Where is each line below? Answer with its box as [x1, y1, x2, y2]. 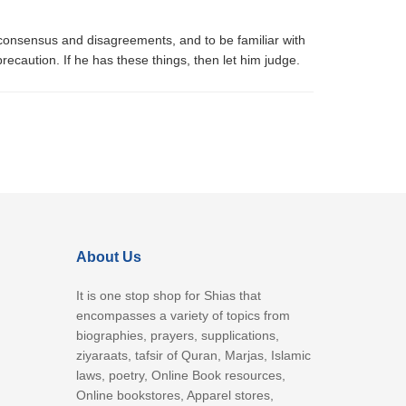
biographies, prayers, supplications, [75, 328, 279, 343]
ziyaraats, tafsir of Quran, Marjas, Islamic [75, 348, 311, 363]
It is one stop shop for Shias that [75, 288, 261, 304]
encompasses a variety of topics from [75, 308, 290, 324]
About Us [75, 249, 141, 266]
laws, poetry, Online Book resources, [75, 368, 285, 383]
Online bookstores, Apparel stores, [75, 388, 274, 403]
